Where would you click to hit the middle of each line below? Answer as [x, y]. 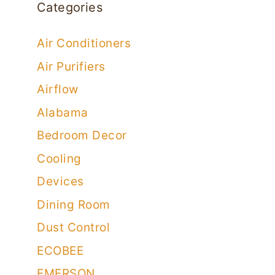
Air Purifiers [71, 66]
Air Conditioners [84, 44]
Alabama [63, 112]
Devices [60, 182]
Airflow [58, 90]
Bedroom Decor [82, 136]
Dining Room [74, 204]
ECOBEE [60, 250]
